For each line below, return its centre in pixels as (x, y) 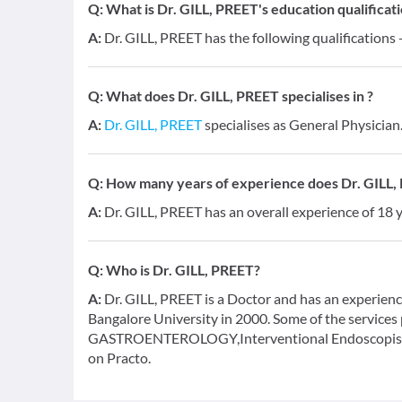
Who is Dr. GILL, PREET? (183, 270)
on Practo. (119, 358)
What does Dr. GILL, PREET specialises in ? (240, 96)
